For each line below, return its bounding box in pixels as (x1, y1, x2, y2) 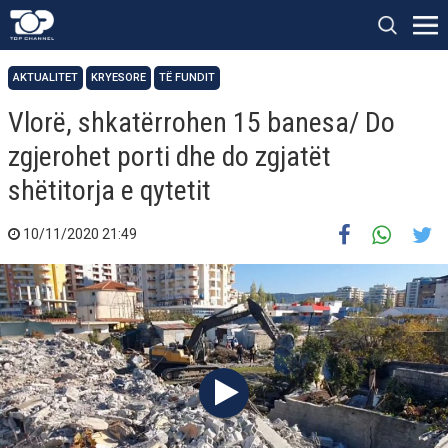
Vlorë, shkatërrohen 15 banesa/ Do (8, 106, 395, 139)
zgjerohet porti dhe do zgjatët (8, 140, 331, 173)
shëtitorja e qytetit (8, 174, 211, 207)
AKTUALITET (13, 71, 78, 84)
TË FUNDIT (159, 71, 215, 84)
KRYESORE (91, 71, 146, 84)
